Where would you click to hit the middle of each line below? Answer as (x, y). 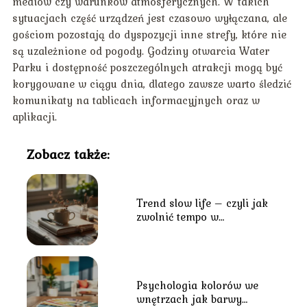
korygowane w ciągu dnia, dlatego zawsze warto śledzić (151, 84)
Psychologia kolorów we (197, 285)
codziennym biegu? (185, 231)
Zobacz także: (68, 155)
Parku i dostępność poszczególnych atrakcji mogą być (147, 67)
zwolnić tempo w (177, 217)
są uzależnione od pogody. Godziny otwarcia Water (140, 51)
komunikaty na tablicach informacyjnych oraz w (136, 100)
